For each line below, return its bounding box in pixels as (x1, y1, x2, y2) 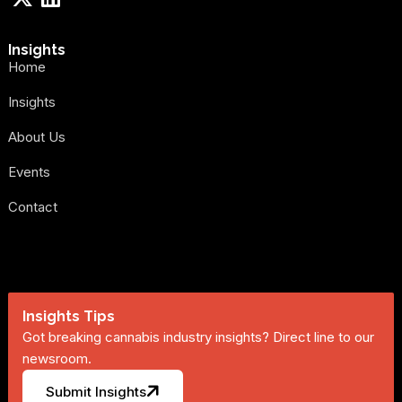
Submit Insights (45, 382, 146, 400)
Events (7, 163, 50, 181)
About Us (7, 128, 66, 146)
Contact (7, 198, 57, 216)
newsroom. (22, 350, 92, 368)
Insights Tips (22, 308, 115, 326)
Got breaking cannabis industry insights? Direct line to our (22, 328, 374, 346)
